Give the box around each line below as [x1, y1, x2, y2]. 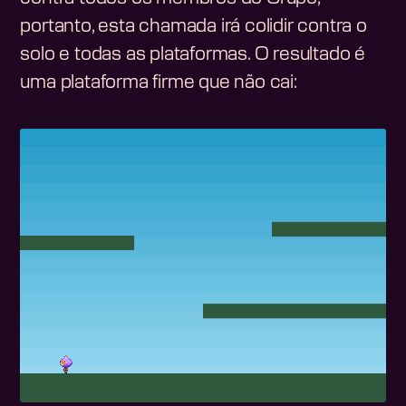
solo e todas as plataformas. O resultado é [20, 45, 366, 64]
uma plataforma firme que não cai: [20, 73, 297, 92]
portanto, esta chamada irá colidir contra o [20, 17, 367, 36]
